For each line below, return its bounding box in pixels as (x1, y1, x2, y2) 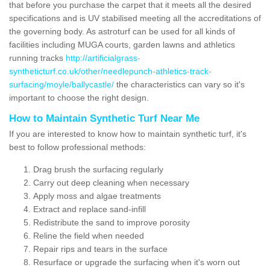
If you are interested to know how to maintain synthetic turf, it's (9, 128, 246, 139)
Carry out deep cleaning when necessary (33, 177, 189, 187)
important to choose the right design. (9, 92, 149, 102)
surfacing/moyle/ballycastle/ (9, 79, 114, 89)
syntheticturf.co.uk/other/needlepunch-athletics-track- (9, 66, 212, 76)
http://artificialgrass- (66, 52, 140, 63)
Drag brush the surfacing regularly (33, 164, 163, 174)
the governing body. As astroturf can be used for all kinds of (9, 26, 235, 36)
